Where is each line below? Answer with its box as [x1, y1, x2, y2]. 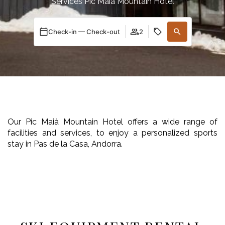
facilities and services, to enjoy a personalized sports [8, 128, 217, 138]
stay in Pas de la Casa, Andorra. [8, 139, 123, 149]
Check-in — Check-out [48, 28, 120, 36]
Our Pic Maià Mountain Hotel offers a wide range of [8, 117, 217, 127]
